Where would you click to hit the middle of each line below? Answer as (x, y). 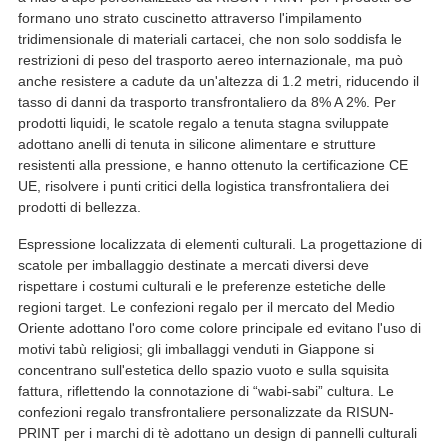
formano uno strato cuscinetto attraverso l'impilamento (189, 17)
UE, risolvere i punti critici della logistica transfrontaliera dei (203, 185)
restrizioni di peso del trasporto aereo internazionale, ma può (210, 59)
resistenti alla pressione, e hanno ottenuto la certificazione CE (212, 164)
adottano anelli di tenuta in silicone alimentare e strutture (196, 143)
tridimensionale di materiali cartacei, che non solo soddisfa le (209, 38)
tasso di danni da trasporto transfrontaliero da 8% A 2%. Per (206, 101)
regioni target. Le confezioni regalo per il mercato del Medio (206, 306)
